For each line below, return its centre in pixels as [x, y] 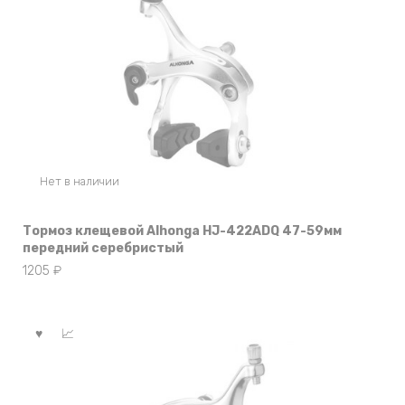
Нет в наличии [79, 181]
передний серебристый [103, 248]
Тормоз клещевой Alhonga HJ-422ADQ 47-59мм [182, 231]
